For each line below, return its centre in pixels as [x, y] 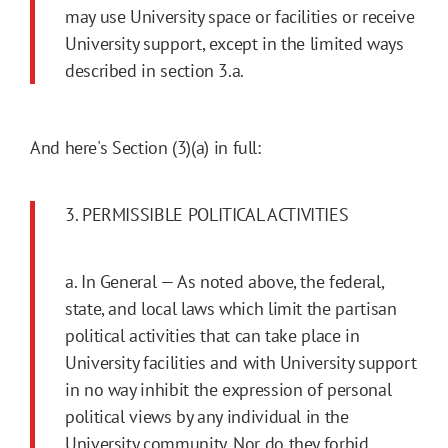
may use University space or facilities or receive [240, 17]
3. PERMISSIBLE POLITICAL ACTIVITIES [207, 215]
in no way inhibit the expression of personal [228, 390]
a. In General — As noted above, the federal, [224, 282]
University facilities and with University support [241, 363]
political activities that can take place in [212, 336]
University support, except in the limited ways [234, 44]
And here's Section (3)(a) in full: [148, 148]
